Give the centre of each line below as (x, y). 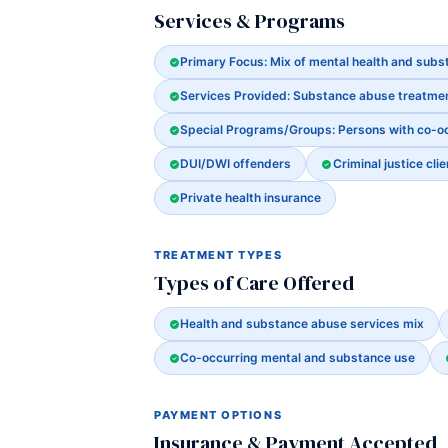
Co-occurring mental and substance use (298, 357)
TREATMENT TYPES (218, 255)
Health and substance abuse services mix (302, 323)
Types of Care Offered (254, 283)
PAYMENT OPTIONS (218, 415)
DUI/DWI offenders (236, 163)
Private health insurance (251, 197)
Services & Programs (249, 21)
